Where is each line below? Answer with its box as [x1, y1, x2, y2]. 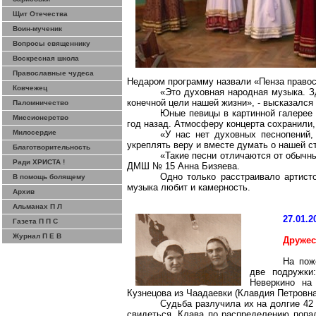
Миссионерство [13, 114, 68, 121]
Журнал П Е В [13, 232, 61, 240]
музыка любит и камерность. [127, 182, 250, 193]
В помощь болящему [13, 173, 85, 181]
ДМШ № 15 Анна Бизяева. [127, 161, 240, 171]
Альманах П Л [13, 202, 62, 210]
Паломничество [13, 99, 68, 107]
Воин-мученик [13, 25, 62, 32]
